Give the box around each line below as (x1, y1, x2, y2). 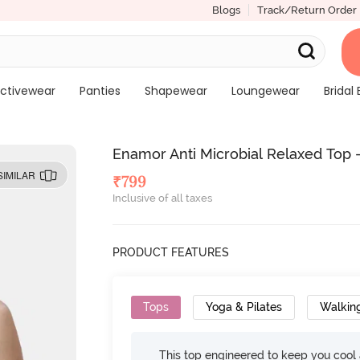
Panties (79, 83, 121, 99)
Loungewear (231, 83, 300, 99)
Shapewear (144, 83, 207, 99)
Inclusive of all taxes (112, 192, 213, 204)
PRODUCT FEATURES (112, 246, 230, 259)
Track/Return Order (256, 4, 357, 16)
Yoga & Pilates (206, 301, 283, 313)
